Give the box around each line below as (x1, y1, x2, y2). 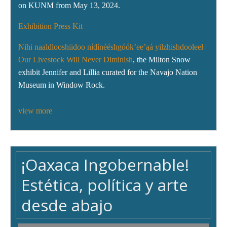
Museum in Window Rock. (18, 81, 105, 90)
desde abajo (21, 194, 112, 216)
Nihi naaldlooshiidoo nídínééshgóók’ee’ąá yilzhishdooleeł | (18, 43, 207, 52)
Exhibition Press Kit (18, 22, 83, 31)
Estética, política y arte (21, 174, 188, 196)
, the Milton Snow (133, 55, 191, 64)
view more (18, 106, 52, 116)
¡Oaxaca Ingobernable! (21, 154, 189, 176)
